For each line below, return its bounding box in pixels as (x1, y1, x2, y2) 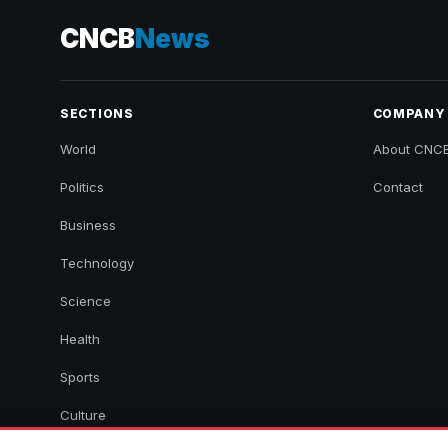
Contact (372, 179, 423, 196)
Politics (60, 179, 104, 196)
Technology (60, 255, 134, 272)
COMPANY (372, 106, 446, 122)
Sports (60, 369, 100, 386)
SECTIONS (60, 106, 134, 122)
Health (60, 331, 100, 348)
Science (60, 293, 111, 310)
